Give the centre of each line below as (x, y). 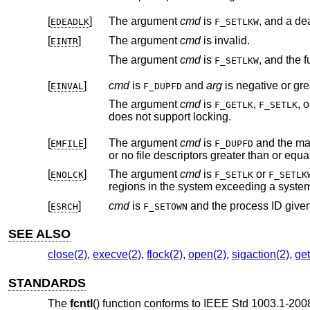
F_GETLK (234, 105)
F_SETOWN (165, 206)
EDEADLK (70, 22)
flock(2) (164, 255)
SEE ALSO (40, 234)
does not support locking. (212, 117)
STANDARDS (47, 283)
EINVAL (67, 86)
